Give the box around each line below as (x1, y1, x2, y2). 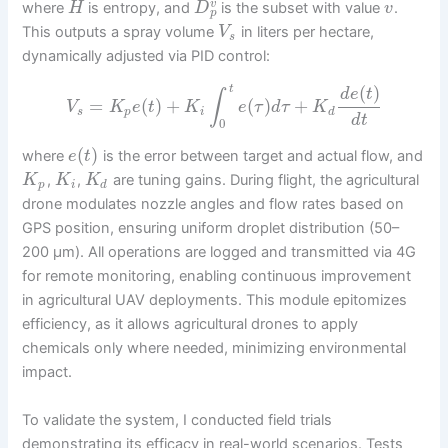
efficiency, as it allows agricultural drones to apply (22, 315, 359, 334)
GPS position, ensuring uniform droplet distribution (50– (22, 219, 400, 238)
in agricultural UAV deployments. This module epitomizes (22, 291, 408, 310)
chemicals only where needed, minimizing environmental (22, 339, 407, 358)
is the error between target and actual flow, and (98, 147, 423, 166)
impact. (22, 363, 73, 382)
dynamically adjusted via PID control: (22, 47, 271, 66)
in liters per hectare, (236, 23, 374, 42)
